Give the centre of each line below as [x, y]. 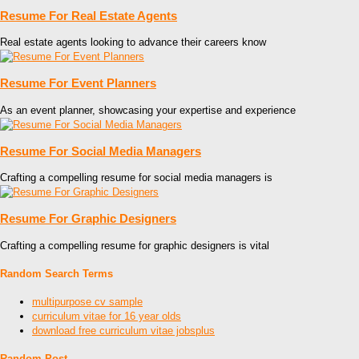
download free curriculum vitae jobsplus [123, 331]
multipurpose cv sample [87, 302]
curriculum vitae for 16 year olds [107, 317]
